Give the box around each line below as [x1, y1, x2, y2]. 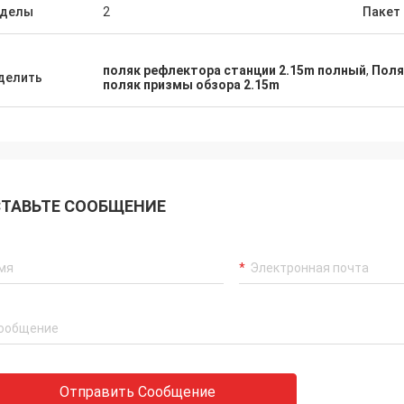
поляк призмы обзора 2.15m [103, 78, 280, 92]
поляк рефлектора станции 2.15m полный [103, 63, 366, 78]
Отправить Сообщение [60, 383, 216, 400]
